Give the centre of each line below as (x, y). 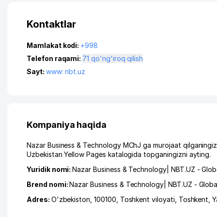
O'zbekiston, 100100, (85, 199)
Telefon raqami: (55, 58)
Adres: (39, 199)
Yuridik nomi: (50, 169)
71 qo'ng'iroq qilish (117, 58)
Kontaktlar (51, 24)
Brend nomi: (48, 184)
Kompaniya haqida (67, 125)
